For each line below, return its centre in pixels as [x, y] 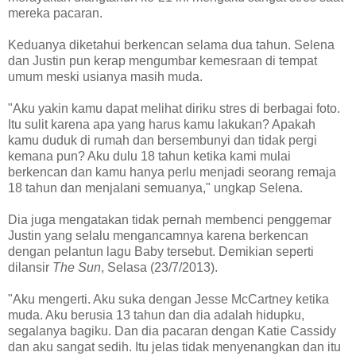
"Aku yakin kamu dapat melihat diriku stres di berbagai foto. [174, 108]
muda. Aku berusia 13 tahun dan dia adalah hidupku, [156, 315]
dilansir [29, 267]
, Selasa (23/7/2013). [159, 267]
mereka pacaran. [55, 13]
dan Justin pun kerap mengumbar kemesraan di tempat [163, 60]
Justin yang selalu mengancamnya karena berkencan [158, 235]
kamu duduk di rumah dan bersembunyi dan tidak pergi [163, 140]
